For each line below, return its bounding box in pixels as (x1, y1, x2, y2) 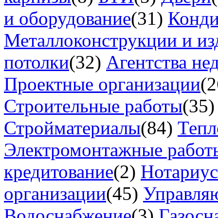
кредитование (4, 161, 113, 182)
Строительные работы (4, 95, 182, 117)
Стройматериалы (4, 117, 141, 139)
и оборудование (4, 8, 131, 29)
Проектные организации (4, 73, 200, 95)
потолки (4, 52, 69, 73)
